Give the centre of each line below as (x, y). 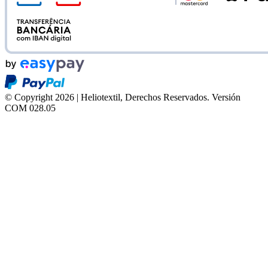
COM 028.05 (30, 108)
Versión (226, 98)
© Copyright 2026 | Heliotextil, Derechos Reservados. (107, 98)
